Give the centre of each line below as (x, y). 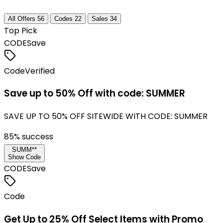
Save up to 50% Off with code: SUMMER (95, 94)
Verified (40, 71)
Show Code (24, 157)
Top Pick (21, 30)
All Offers (22, 18)
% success (34, 137)
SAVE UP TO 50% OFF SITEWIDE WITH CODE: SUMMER (106, 116)
